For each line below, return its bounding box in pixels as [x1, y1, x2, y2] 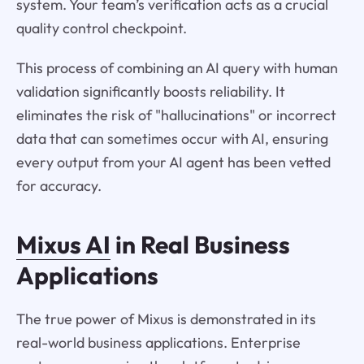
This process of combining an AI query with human [15, 58, 338, 77]
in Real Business [110, 229, 290, 261]
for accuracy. [15, 175, 102, 195]
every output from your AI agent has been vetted [15, 152, 331, 171]
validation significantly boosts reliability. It [15, 81, 285, 101]
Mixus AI [15, 229, 110, 261]
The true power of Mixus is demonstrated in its [15, 310, 316, 329]
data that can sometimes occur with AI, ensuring [15, 128, 328, 148]
